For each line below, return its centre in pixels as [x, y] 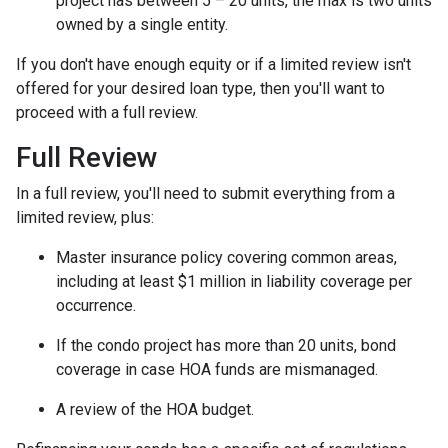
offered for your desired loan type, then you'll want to [200, 88]
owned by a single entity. [144, 24]
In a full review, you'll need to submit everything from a [205, 193]
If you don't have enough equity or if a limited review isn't [213, 64]
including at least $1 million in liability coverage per [234, 281]
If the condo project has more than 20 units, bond [226, 345]
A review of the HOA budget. [155, 409]
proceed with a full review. [107, 112]
